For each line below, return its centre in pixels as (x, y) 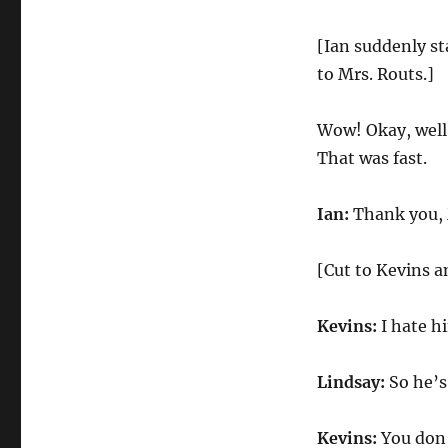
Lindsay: (350, 382)
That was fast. (371, 158)
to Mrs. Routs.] (375, 74)
